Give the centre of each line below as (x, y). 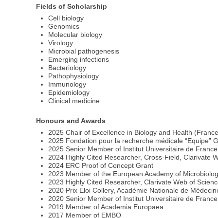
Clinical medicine (74, 101)
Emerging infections (79, 60)
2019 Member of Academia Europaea (106, 207)
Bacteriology (67, 68)
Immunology (67, 84)
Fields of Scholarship (72, 6)
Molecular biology (75, 35)
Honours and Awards (71, 121)
